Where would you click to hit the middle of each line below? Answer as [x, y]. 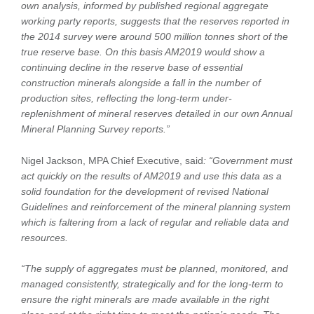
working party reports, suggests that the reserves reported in [155, 21]
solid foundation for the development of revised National [145, 191]
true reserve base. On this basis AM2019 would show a [143, 52]
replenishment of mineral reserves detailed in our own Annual [157, 114]
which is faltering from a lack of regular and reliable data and [155, 222]
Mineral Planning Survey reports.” [95, 129]
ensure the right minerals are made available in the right [145, 299]
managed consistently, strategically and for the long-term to [152, 284]
